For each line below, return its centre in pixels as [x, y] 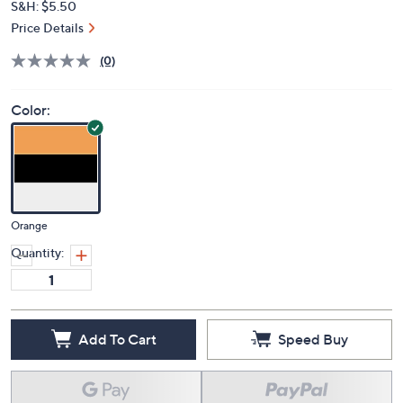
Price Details [47, 28]
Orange [29, 226]
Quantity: [37, 253]
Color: [31, 110]
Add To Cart [117, 339]
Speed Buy [313, 339]
